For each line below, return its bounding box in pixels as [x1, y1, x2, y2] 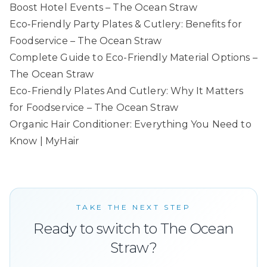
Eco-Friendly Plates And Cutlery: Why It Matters [10, 85, 244, 97]
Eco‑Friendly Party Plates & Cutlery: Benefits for [10, 18, 242, 30]
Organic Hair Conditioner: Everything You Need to [10, 118, 252, 130]
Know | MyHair [10, 135, 80, 147]
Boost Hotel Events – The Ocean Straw [10, 1, 197, 13]
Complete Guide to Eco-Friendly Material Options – [10, 51, 257, 63]
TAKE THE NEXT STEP [76, 202, 191, 212]
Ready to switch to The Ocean [33, 219, 234, 237]
